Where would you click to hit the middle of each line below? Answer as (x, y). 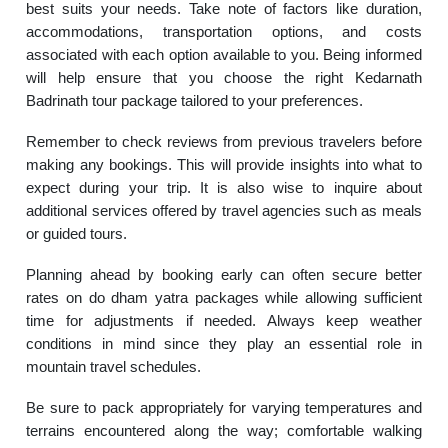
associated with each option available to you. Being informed (224, 55)
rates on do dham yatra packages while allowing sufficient (224, 298)
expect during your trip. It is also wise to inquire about (224, 188)
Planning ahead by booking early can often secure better (224, 275)
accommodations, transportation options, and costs (224, 32)
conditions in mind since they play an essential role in (224, 344)
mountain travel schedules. (114, 367)
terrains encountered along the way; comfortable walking (224, 431)
